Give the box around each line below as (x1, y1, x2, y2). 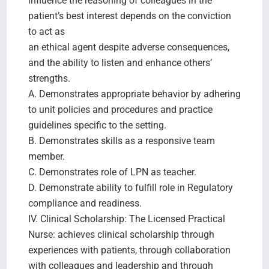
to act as (28, 26, 65, 37)
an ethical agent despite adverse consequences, (28, 41, 229, 53)
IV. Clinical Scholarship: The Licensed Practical (28, 213, 225, 225)
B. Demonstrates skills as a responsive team (28, 135, 215, 147)
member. (28, 151, 65, 162)
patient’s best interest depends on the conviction (28, 10, 231, 22)
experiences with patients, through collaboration (28, 244, 231, 256)
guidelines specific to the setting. (28, 119, 166, 131)
